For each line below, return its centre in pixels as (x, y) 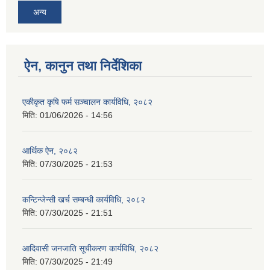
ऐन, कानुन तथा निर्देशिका (83, 66)
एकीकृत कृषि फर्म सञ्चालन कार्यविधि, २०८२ (87, 102)
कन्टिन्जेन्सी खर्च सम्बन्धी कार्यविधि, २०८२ (84, 200)
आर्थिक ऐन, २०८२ (50, 151)
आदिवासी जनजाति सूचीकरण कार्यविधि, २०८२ (90, 249)
